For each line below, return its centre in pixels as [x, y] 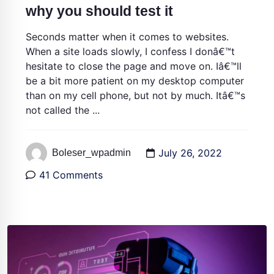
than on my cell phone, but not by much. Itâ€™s [135, 95]
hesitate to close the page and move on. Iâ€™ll [134, 66]
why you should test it [99, 11]
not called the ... [63, 110]
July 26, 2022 [190, 153]
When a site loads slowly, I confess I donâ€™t [130, 51]
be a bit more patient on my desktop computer [135, 80]
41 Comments [71, 175]
